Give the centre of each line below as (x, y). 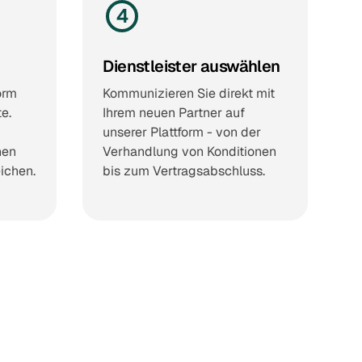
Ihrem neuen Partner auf (174, 112)
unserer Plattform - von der (182, 132)
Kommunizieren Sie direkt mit (189, 93)
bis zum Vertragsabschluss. (184, 170)
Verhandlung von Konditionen (190, 151)
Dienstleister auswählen (192, 66)
